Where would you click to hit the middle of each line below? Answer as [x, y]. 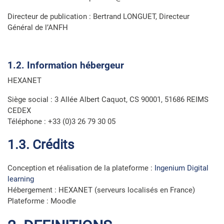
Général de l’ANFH [38, 27]
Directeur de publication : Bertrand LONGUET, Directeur [98, 16]
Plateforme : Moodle [42, 201]
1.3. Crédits [41, 144]
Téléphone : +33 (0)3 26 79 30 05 [61, 121]
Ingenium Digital [181, 168]
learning [21, 179]
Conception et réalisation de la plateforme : [81, 168]
